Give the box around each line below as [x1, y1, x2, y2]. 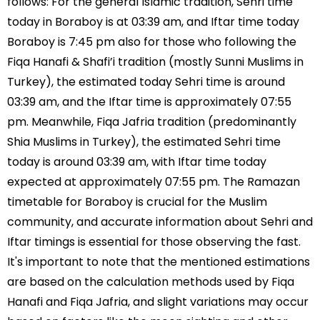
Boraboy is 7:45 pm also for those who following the [7, 33, 296, 50]
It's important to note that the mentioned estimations [7, 253, 310, 270]
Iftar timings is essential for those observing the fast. [7, 233, 301, 250]
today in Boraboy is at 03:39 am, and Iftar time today [7, 13, 299, 30]
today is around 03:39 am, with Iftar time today [7, 153, 266, 170]
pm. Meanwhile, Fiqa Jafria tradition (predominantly [7, 113, 296, 130]
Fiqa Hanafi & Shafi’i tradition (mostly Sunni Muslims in [7, 53, 304, 70]
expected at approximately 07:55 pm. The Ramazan [7, 173, 300, 190]
